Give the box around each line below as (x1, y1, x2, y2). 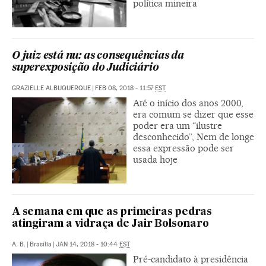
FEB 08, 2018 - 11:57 (95, 84, 155, 92)
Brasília (30, 240, 52, 248)
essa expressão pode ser (133, 142, 234, 154)
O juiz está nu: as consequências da (12, 51, 184, 61)
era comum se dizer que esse (133, 109, 254, 120)
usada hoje (133, 154, 178, 165)
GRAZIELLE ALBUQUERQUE (12, 84, 91, 92)
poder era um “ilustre (133, 120, 222, 131)
